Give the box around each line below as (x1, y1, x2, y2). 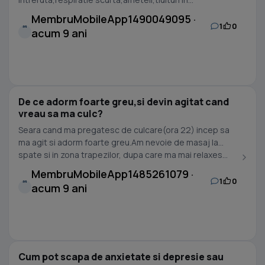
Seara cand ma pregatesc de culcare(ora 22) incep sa (18, 124, 230, 135)
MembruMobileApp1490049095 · (31, 12, 196, 26)
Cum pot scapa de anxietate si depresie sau (18, 250, 224, 263)
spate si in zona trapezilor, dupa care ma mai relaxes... (18, 149, 228, 160)
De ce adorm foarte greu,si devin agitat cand (18, 95, 229, 108)
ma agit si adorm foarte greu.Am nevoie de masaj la (18, 137, 218, 148)
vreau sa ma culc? (18, 107, 103, 120)
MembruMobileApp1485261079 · (31, 167, 193, 181)
